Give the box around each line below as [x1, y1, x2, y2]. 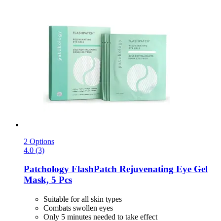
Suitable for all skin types [43, 195, 122, 204]
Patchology [24, 164, 69, 175]
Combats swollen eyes [43, 204, 113, 213]
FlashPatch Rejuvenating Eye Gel [69, 164, 208, 175]
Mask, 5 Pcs [24, 175, 72, 185]
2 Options [24, 137, 54, 146]
